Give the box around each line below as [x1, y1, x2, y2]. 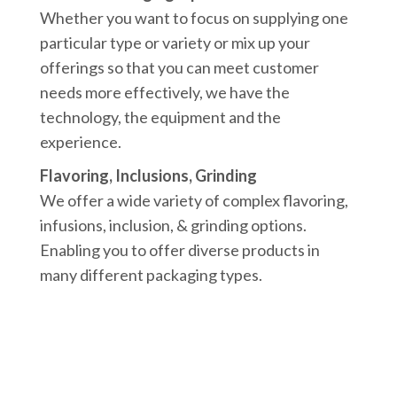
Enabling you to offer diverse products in [40, 240, 321, 261]
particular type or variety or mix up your [40, 33, 311, 53]
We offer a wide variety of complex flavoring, [40, 191, 349, 211]
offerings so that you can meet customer [40, 58, 320, 78]
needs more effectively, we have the [40, 82, 291, 103]
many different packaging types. [40, 265, 263, 285]
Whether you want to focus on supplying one [40, 8, 349, 28]
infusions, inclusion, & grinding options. [40, 215, 307, 236]
